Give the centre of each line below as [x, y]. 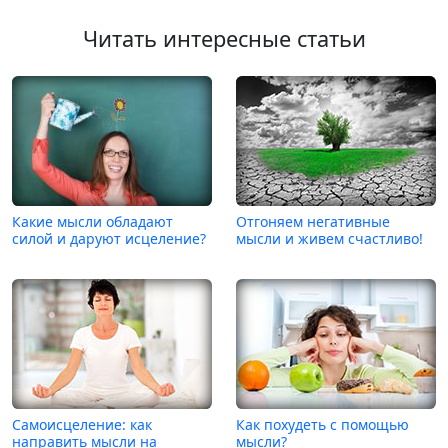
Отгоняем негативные [313, 222]
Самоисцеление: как [82, 425]
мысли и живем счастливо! [329, 239]
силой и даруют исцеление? [109, 239]
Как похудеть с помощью [322, 425]
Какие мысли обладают [92, 222]
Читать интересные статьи [224, 39]
